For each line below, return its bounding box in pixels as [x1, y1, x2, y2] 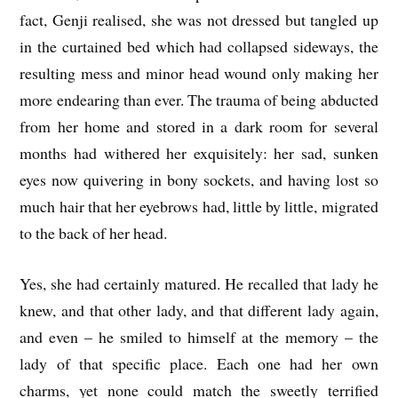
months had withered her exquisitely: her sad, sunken [20, 141, 378, 163]
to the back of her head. [20, 221, 168, 243]
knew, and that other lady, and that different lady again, [20, 298, 378, 321]
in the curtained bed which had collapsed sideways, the [20, 35, 378, 57]
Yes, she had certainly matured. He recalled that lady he [20, 272, 378, 294]
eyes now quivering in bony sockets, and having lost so [20, 168, 378, 190]
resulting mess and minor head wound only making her [20, 61, 378, 84]
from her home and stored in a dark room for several [20, 115, 378, 137]
